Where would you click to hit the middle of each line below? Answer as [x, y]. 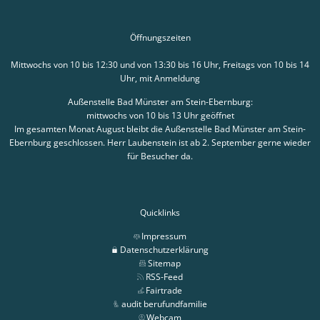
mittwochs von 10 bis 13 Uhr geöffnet [160, 115]
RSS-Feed [164, 276]
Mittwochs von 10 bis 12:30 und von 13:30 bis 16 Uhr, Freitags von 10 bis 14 [160, 64]
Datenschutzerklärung [164, 249]
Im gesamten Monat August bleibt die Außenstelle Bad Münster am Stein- [160, 129]
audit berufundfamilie [164, 304]
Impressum [164, 236]
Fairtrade [164, 290]
